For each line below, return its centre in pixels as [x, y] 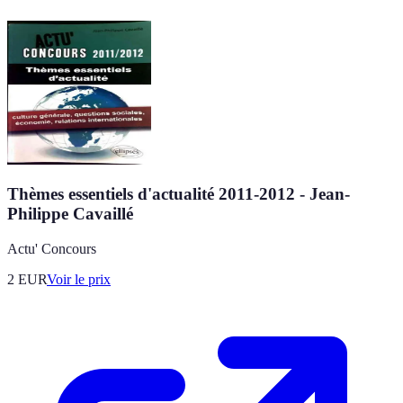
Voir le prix [79, 280]
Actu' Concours [52, 249]
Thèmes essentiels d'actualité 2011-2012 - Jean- [179, 194]
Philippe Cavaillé [70, 214]
